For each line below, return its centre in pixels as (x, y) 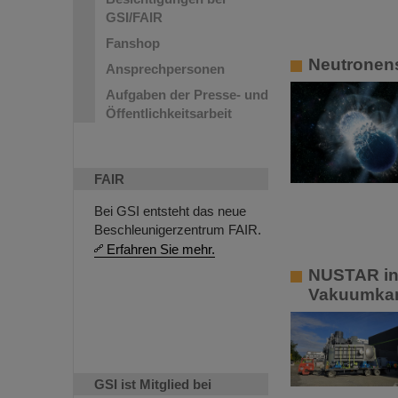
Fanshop (133, 43)
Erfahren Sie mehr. (161, 249)
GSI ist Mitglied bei (153, 384)
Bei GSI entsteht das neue (170, 211)
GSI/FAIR (134, 17)
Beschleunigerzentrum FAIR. (178, 230)
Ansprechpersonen (165, 69)
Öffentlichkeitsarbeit (169, 113)
